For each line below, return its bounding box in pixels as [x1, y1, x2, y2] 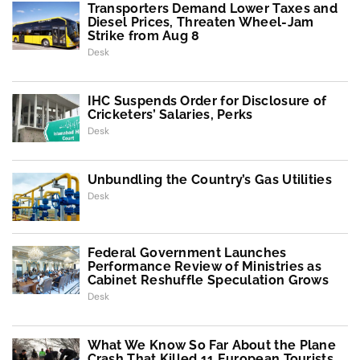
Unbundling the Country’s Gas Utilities [87, 171, 332, 187]
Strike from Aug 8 [87, 27, 200, 43]
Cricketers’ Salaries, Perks [87, 106, 253, 122]
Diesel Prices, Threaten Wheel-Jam [87, 14, 314, 30]
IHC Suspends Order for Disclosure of [87, 92, 327, 108]
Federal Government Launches [87, 244, 287, 260]
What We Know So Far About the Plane [87, 337, 337, 353]
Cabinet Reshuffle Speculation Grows [87, 272, 329, 288]
